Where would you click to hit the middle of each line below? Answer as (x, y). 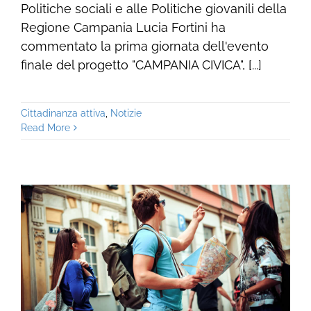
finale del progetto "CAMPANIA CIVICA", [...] (141, 65)
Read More (45, 128)
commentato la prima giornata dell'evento (144, 47)
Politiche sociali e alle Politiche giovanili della (153, 9)
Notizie (126, 114)
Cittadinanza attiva (63, 114)
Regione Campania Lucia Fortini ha (123, 28)
